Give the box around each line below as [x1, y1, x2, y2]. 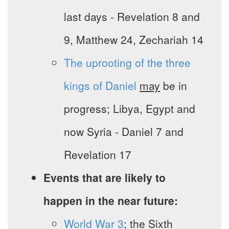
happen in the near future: [43, 193, 178, 209]
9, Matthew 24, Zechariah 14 [64, 32, 203, 48]
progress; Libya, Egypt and [64, 101, 195, 117]
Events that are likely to [43, 170, 166, 186]
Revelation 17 [64, 147, 131, 163]
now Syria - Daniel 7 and [64, 124, 184, 140]
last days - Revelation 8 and [64, 9, 200, 25]
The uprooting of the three [64, 55, 191, 71]
